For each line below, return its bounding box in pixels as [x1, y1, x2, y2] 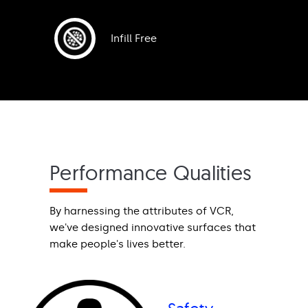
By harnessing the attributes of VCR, [49, 204, 234, 217]
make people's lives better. [49, 237, 186, 250]
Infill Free [111, 32, 157, 45]
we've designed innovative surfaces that [49, 221, 256, 234]
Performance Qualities [49, 159, 252, 186]
